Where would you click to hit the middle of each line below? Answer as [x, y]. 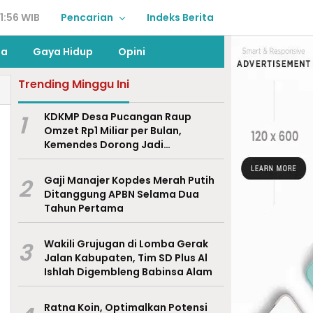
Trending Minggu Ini [73, 84]
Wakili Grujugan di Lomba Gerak [126, 244]
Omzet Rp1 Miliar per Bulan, [112, 131]
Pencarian [87, 17]
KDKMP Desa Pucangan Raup [117, 117]
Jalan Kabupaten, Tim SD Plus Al [125, 258]
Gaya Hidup [63, 52]
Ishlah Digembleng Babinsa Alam [128, 272]
